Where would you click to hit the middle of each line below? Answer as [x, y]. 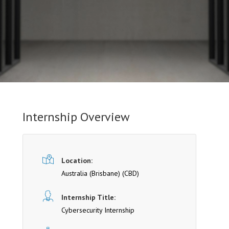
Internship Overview [76, 117]
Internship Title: [88, 197]
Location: [77, 161]
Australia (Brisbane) [91, 173]
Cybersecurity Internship [98, 210]
